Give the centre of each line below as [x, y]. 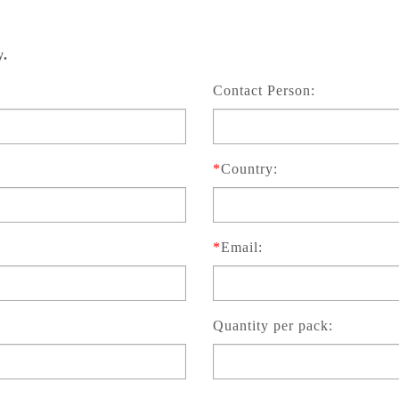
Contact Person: [264, 91]
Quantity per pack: [273, 326]
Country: [249, 169]
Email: [241, 248]
